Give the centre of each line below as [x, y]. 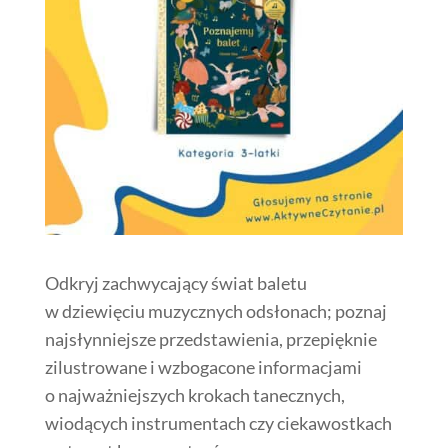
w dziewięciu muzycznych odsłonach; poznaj [215, 311]
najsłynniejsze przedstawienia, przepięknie [210, 339]
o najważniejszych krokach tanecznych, [194, 395]
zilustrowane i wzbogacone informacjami [203, 367]
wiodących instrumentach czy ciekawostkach [218, 423]
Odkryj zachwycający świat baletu [175, 283]
